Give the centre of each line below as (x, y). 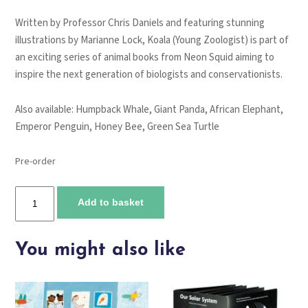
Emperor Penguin (53, 126)
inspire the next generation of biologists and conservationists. (149, 74)
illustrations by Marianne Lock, (81, 40)
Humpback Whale (113, 109)
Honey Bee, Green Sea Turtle (157, 126)
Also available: (46, 109)
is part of (270, 40)
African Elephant (245, 109)
